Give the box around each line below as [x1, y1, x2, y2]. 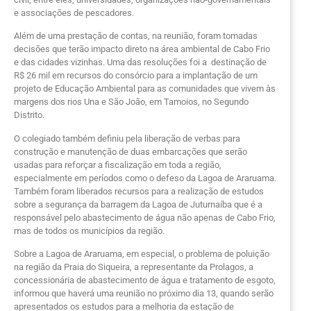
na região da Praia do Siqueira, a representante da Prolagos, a [14, 262, 253, 273]
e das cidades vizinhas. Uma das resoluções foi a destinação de [14, 57, 267, 68]
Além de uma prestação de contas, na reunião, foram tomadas [14, 31, 258, 42]
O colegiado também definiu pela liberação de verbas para [14, 133, 240, 144]
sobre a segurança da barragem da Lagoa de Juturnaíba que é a [14, 199, 262, 210]
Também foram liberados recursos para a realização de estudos [14, 185, 264, 196]
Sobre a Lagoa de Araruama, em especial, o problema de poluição [14, 249, 269, 260]
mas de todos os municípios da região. [14, 225, 165, 236]
